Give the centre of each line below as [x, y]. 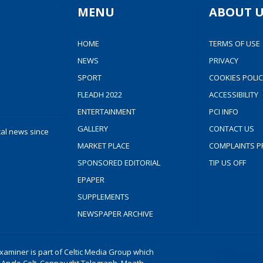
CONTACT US [231, 129]
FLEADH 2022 [100, 95]
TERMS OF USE [234, 43]
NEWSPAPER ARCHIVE [116, 214]
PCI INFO [223, 112]
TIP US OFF [227, 163]
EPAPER [91, 180]
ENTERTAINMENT [107, 112]
